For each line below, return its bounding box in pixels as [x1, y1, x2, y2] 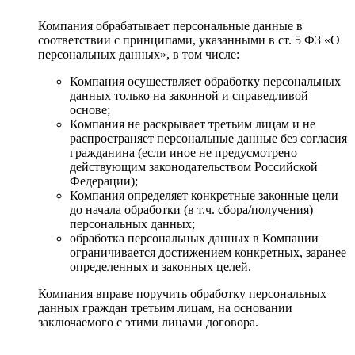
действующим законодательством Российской [70, 159, 318, 174]
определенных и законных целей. [70, 259, 251, 273]
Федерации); [70, 174, 138, 188]
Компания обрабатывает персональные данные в [38, 18, 303, 32]
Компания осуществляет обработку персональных [70, 74, 341, 88]
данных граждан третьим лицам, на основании [38, 300, 292, 315]
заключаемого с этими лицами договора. [38, 315, 258, 329]
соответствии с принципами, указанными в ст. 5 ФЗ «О [38, 32, 340, 47]
